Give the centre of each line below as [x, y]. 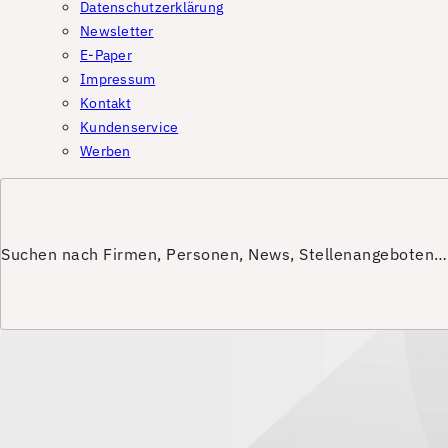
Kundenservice [129, 127]
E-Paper [106, 55]
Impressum [118, 79]
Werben [105, 151]
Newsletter [117, 31]
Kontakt [105, 103]
